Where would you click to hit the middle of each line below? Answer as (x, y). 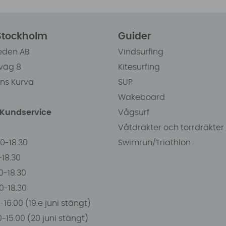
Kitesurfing (139, 67)
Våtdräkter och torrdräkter (171, 127)
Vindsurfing (140, 52)
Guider (134, 36)
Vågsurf (133, 112)
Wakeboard (141, 97)
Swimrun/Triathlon (154, 143)
